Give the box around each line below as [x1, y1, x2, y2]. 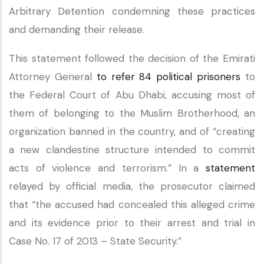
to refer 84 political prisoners [96, 70, 241, 83]
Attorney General [9, 70, 97, 83]
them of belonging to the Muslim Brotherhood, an [9, 107, 255, 120]
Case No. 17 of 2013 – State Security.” [9, 235, 184, 247]
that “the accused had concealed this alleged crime [9, 198, 255, 211]
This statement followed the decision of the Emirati [9, 52, 255, 65]
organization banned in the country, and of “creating [9, 125, 255, 138]
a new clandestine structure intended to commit [9, 143, 255, 156]
